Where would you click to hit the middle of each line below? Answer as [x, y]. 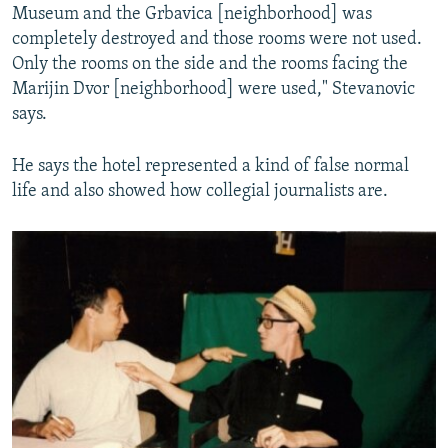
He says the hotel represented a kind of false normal [210, 167]
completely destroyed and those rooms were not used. [217, 40]
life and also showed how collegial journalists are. [200, 192]
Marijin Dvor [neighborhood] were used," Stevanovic [213, 90]
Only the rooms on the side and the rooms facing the [210, 65]
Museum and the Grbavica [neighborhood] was [192, 15]
